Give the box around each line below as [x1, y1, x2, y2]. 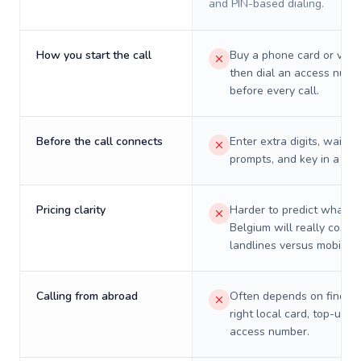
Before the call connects [36, 134, 163, 149]
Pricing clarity [36, 202, 106, 218]
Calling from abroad [36, 288, 138, 304]
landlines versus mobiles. [230, 238, 359, 253]
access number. [230, 324, 309, 339]
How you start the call [36, 48, 151, 63]
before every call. [230, 83, 319, 98]
